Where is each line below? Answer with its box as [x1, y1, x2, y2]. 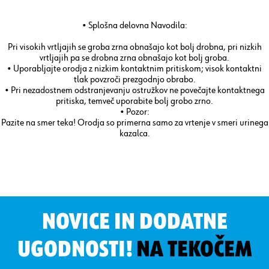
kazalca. [119, 128, 150, 139]
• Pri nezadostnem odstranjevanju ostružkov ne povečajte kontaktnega [4, 85, 265, 95]
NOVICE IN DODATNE [41, 210, 228, 234]
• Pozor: [119, 107, 150, 117]
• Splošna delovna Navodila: [82, 20, 187, 31]
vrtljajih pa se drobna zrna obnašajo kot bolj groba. [40, 53, 229, 63]
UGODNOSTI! [17, 237, 133, 262]
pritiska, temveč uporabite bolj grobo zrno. [56, 96, 213, 106]
